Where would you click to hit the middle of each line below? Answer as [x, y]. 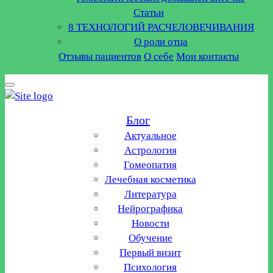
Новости [150, 223]
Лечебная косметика [150, 179]
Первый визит [150, 253]
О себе [159, 56]
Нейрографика [150, 209]
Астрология [150, 150]
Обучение [150, 238]
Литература [150, 194]
